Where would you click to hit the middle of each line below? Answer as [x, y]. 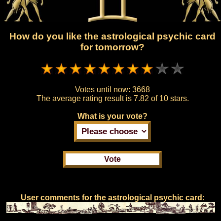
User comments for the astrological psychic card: [112, 197]
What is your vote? [112, 116]
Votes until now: [104, 89]
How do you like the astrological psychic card [112, 37]
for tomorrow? [112, 47]
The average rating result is [85, 98]
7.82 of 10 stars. [161, 98]
